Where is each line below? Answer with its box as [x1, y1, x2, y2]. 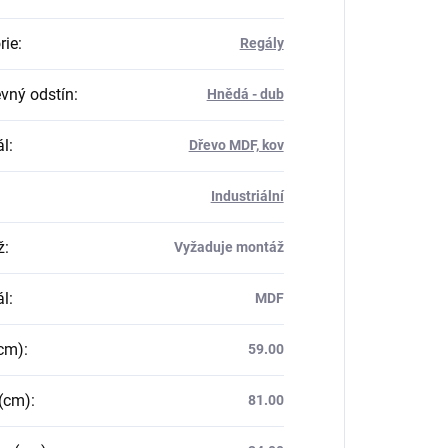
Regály [239, 35, 284, 51]
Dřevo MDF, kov [188, 137, 284, 153]
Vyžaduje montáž [173, 239, 284, 255]
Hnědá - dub [206, 86, 284, 102]
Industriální [210, 188, 284, 204]
